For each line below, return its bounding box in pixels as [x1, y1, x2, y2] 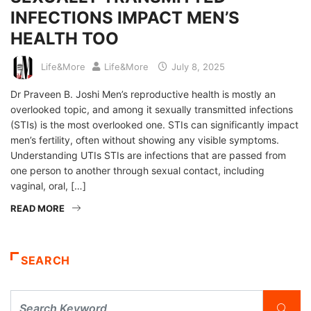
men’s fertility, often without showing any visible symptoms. [10, 133, 279, 146]
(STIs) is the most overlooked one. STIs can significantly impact [10, 118, 299, 131]
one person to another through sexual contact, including [10, 164, 264, 176]
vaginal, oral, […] [10, 179, 86, 192]
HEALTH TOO [10, 28, 119, 49]
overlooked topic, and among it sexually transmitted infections [10, 103, 293, 115]
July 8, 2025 [169, 60, 225, 72]
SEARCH [21, 253, 70, 267]
